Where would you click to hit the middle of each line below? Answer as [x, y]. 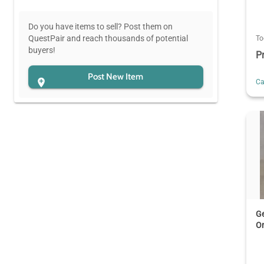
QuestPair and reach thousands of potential [108, 38]
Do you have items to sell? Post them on [100, 26]
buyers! [42, 50]
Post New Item [116, 77]
